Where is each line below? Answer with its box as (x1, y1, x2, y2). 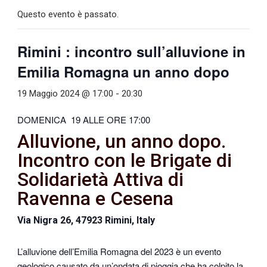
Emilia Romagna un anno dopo (17, 61, 230, 82)
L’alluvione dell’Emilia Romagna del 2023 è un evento (17, 245, 222, 258)
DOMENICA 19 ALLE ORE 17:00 (17, 113, 151, 126)
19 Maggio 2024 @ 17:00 (17, 88, 114, 100)
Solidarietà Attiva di (17, 168, 184, 191)
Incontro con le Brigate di (17, 149, 232, 172)
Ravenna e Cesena (17, 187, 174, 210)
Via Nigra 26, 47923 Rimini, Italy (17, 215, 156, 226)
